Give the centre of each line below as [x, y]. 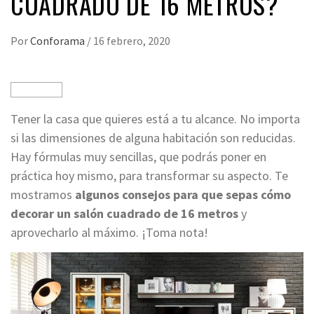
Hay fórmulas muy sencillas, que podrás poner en [138, 157]
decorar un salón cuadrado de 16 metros [126, 214]
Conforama [59, 41]
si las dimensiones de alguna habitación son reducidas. [153, 138]
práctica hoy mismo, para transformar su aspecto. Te [149, 176]
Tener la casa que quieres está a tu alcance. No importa [155, 119]
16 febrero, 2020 [132, 41]
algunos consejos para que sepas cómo [183, 195]
